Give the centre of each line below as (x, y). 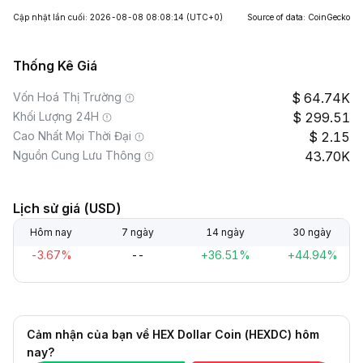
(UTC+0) (205, 17)
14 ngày (225, 232)
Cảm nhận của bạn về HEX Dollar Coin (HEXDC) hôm (173, 334)
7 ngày (138, 232)
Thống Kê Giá (55, 66)
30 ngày (312, 232)
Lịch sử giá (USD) (67, 208)
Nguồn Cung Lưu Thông (77, 155)
